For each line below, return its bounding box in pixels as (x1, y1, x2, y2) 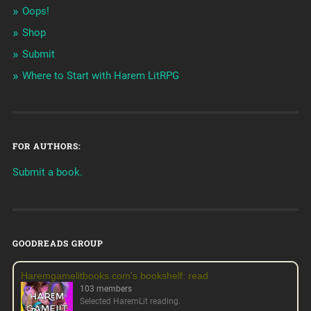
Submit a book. (12, 166, 83, 179)
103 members (79, 284, 132, 294)
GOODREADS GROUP (12, 237, 103, 249)
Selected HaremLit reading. (79, 296, 180, 307)
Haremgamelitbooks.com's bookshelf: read (20, 270, 208, 282)
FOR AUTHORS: (12, 140, 81, 152)
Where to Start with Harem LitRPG (22, 69, 179, 83)
